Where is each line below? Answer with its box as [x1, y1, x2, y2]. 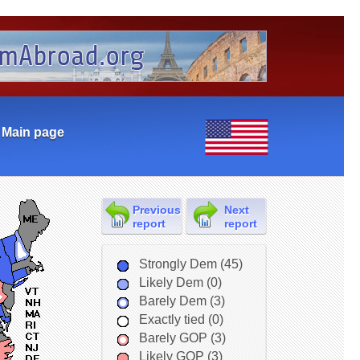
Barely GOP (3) [138, 331, 226, 345]
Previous [132, 204, 181, 216]
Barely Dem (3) [138, 294, 225, 308]
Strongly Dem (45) [138, 257, 243, 271]
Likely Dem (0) [138, 276, 222, 289]
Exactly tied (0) [138, 313, 223, 326]
